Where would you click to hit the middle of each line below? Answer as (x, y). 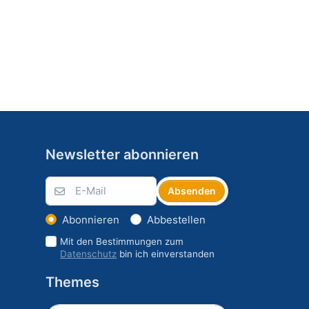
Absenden (192, 190)
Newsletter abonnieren (122, 154)
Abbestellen (176, 219)
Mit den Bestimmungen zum (122, 241)
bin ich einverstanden (166, 253)
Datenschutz (89, 253)
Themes (72, 282)
